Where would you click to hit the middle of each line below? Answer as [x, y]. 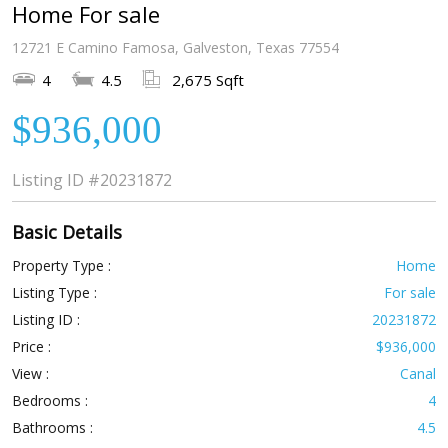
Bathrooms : [52, 428]
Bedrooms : [49, 401]
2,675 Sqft [207, 80]
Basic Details [66, 232]
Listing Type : [54, 293]
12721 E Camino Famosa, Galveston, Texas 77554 [175, 48]
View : [30, 374]
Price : [31, 347]
